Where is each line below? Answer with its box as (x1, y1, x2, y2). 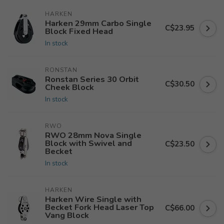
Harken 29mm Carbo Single (45, 17, 151, 29)
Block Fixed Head (45, 25, 113, 37)
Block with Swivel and (45, 137, 132, 149)
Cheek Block (45, 81, 94, 93)
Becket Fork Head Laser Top (45, 201, 154, 213)
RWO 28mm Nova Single (45, 129, 141, 141)
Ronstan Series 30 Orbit (45, 73, 139, 85)
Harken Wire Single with (45, 193, 141, 205)
